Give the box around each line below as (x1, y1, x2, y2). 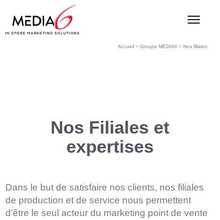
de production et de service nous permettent (5, 195, 192, 205)
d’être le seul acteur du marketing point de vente (5, 208, 208, 218)
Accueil (117, 44, 134, 49)
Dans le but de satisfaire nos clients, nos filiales (5, 182, 204, 192)
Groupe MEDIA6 (139, 44, 177, 49)
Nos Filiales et (51, 117, 169, 137)
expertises (66, 137, 154, 157)
